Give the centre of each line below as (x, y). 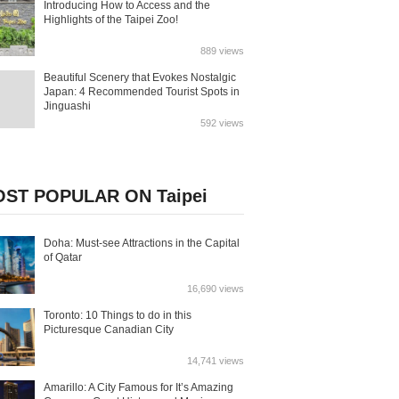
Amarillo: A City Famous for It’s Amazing (138, 387)
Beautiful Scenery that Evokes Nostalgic (140, 77)
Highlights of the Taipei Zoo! (111, 20)
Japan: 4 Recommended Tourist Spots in (142, 92)
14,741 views (216, 361)
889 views (222, 51)
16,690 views (216, 289)
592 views (222, 123)
